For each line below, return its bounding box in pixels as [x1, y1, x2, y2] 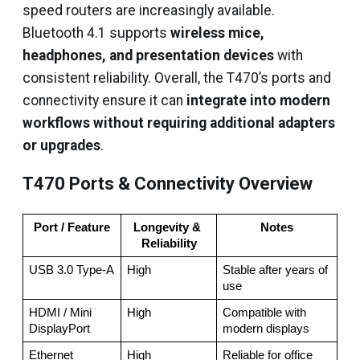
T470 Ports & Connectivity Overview [22, 174, 313, 194]
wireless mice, [170, 25, 264, 41]
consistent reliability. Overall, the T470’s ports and [22, 70, 331, 86]
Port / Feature [34, 221, 110, 234]
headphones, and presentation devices [22, 47, 274, 63]
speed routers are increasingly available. [22, 2, 275, 18]
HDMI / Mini [28, 306, 92, 319]
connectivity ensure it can [22, 92, 186, 108]
